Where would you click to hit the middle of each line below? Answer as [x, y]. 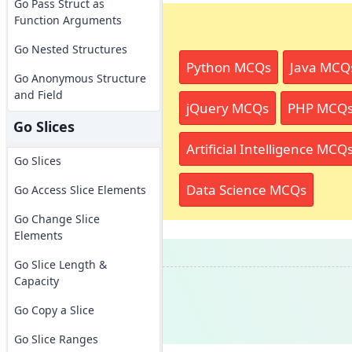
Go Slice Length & [60, 264]
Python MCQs [228, 67]
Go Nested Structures [70, 49]
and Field [38, 95]
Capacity [36, 281]
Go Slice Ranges [56, 339]
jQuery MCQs [227, 108]
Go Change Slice [57, 219]
